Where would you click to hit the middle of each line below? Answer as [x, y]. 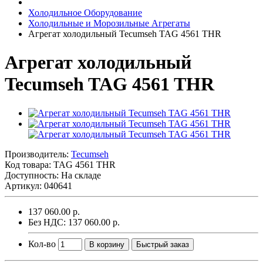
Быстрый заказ [163, 244]
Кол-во [42, 244]
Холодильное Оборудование [85, 13]
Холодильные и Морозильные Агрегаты [109, 23]
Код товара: [29, 164]
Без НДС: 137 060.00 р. [74, 222]
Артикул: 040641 [38, 186]
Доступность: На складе [53, 175]
